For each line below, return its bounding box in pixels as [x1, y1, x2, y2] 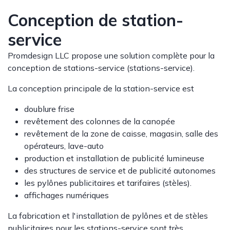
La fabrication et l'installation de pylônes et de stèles [8, 210, 208, 221]
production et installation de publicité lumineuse [24, 152, 204, 163]
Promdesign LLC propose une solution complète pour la [8, 50, 215, 61]
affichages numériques [24, 189, 109, 200]
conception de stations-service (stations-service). [8, 62, 195, 73]
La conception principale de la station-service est [8, 83, 194, 93]
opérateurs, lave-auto [24, 140, 104, 151]
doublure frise [24, 103, 74, 114]
